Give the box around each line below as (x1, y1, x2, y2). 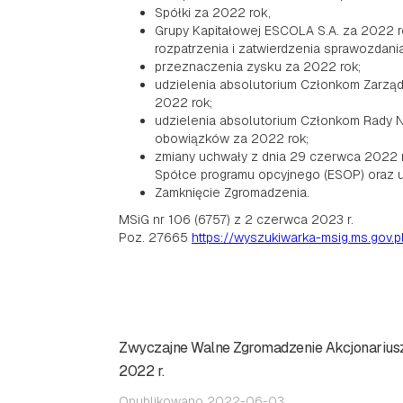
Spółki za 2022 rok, (155, 4, 271, 21)
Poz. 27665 (119, 229, 192, 246)
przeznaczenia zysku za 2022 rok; (155, 58, 361, 75)
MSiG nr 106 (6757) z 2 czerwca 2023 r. (119, 211, 354, 228)
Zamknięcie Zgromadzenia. (155, 184, 309, 201)
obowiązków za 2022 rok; (155, 130, 309, 147)
